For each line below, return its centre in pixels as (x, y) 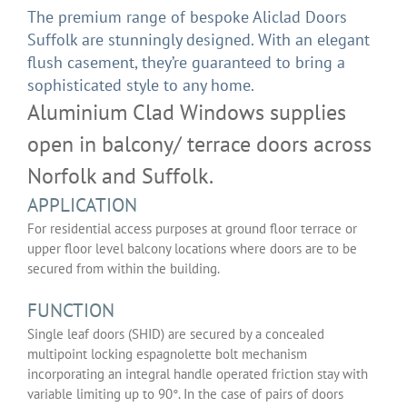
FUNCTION (71, 310)
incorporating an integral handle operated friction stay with (198, 373)
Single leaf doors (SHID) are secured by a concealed (176, 333)
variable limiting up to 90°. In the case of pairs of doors (185, 393)
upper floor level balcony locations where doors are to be (192, 248)
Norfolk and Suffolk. (120, 175)
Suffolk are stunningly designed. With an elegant (199, 39)
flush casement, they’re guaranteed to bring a (186, 62)
